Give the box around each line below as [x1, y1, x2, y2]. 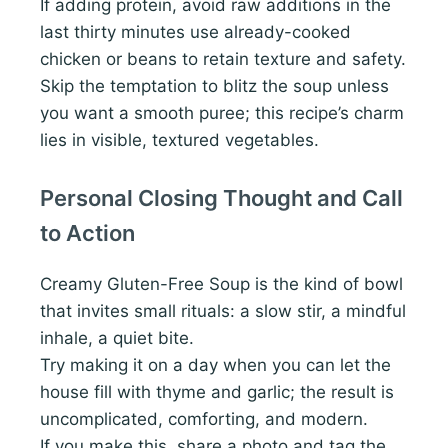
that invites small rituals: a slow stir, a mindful [40, 301, 406, 322]
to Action [40, 220, 135, 247]
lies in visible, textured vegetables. [40, 130, 319, 151]
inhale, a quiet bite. [40, 328, 194, 349]
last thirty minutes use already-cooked [40, 22, 351, 43]
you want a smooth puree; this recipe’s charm [40, 103, 404, 124]
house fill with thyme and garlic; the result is [40, 382, 394, 403]
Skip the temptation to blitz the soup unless [40, 76, 389, 97]
